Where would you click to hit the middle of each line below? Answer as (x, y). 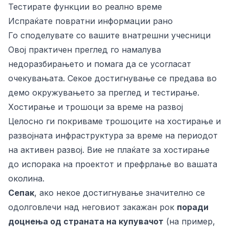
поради (193, 207)
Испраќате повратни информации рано (90, 21)
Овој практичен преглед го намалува (85, 50)
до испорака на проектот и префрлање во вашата (113, 164)
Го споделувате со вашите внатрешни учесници (109, 35)
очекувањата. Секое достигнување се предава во (112, 78)
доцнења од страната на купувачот (86, 221)
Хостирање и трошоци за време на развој (96, 107)
